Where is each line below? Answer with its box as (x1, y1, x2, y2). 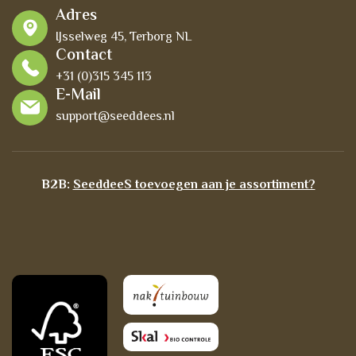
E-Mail (56, 83, 101, 108)
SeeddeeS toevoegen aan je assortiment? (72, 176, 315, 195)
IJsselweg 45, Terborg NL (56, 28, 192, 48)
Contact (56, 44, 112, 68)
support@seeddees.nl (56, 107, 175, 127)
